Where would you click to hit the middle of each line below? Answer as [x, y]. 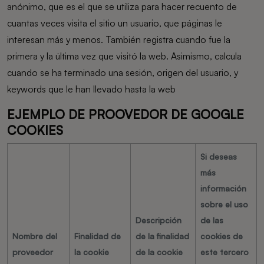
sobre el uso [224, 204]
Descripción [159, 220]
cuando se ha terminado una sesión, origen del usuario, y [123, 72]
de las [212, 220]
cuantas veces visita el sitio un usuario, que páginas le [115, 23]
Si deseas [219, 156]
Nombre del [35, 236]
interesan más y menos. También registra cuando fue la [119, 39]
